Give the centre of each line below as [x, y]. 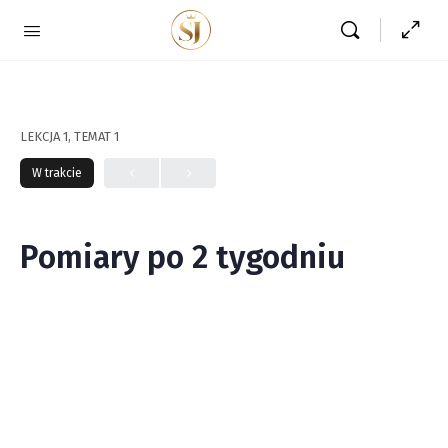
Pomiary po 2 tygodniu [182, 257]
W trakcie [57, 173]
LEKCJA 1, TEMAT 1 [69, 136]
